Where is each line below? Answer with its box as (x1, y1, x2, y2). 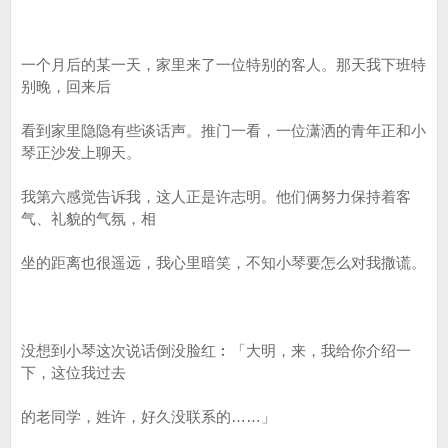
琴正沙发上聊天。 (21, 144, 141, 161)
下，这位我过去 (21, 364, 126, 381)
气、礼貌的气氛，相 (21, 210, 156, 227)
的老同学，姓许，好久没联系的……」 (21, 408, 276, 425)
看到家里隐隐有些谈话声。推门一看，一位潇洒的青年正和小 (21, 122, 426, 139)
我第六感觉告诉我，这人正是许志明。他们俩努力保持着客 (21, 188, 411, 205)
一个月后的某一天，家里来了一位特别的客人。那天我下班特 (21, 56, 426, 73)
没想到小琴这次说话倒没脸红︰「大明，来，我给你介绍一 (21, 342, 411, 359)
